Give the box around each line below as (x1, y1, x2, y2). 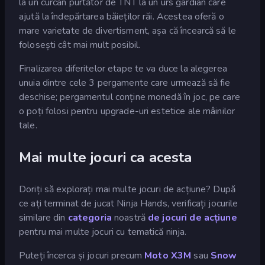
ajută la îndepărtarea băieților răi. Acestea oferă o (19, 9, 224, 23)
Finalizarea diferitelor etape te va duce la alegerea (19, 62, 227, 75)
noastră (111, 211, 148, 224)
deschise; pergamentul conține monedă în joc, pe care (19, 90, 240, 104)
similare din (19, 211, 68, 224)
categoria (67, 211, 112, 224)
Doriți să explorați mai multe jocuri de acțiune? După (19, 182, 235, 196)
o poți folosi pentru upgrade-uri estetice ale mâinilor (19, 104, 235, 118)
